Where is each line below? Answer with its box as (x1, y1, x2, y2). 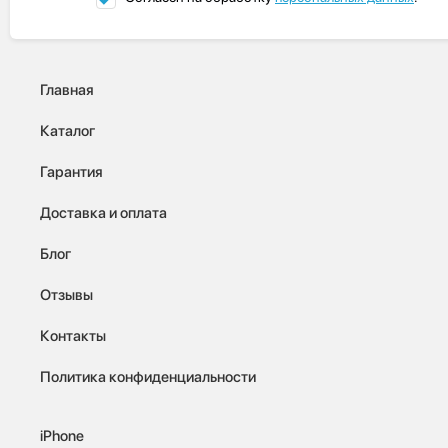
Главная (40, 80, 94, 99)
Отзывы (40, 285, 93, 304)
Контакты (40, 326, 106, 345)
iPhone (40, 426, 84, 445)
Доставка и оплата (40, 203, 167, 222)
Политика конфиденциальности (40, 367, 256, 386)
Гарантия (40, 162, 103, 181)
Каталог (40, 121, 95, 140)
